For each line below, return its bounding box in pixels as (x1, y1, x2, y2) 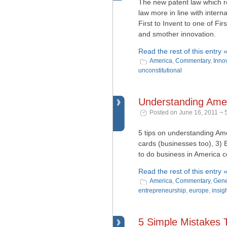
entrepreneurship (138, 187, 186, 194)
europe (189, 187, 209, 194)
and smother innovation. (138, 30, 216, 38)
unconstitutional (138, 67, 182, 74)
